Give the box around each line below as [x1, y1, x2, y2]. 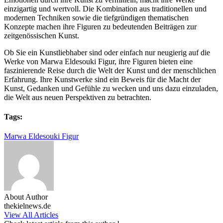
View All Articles [4, 211, 58, 220]
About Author [4, 193, 48, 202]
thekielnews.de [4, 202, 51, 211]
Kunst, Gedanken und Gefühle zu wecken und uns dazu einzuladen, [4, 84, 218, 93]
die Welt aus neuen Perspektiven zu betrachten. [4, 93, 151, 102]
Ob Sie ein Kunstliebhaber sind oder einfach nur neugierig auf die [4, 48, 210, 57]
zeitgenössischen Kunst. [4, 31, 79, 40]
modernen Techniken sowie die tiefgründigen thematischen [4, 13, 189, 22]
